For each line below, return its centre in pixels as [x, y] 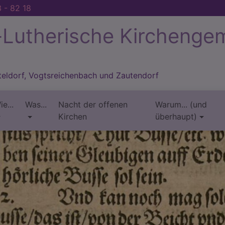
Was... [36, 104]
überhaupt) [176, 117]
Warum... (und [181, 104]
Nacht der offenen [93, 104]
